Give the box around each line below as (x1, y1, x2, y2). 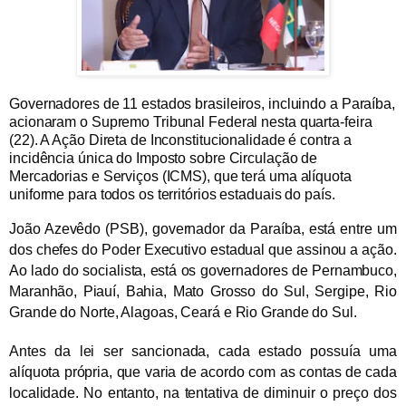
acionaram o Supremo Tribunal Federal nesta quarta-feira (9, 114, 372, 130)
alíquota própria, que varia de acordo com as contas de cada (9, 364, 397, 381)
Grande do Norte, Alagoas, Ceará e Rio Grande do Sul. (9, 304, 357, 321)
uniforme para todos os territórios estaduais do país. (9, 187, 335, 203)
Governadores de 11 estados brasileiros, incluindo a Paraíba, (9, 96, 395, 112)
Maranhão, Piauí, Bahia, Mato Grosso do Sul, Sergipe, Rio (9, 284, 397, 300)
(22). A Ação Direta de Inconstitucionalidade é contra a (9, 132, 352, 149)
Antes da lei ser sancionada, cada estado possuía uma (9, 343, 397, 360)
